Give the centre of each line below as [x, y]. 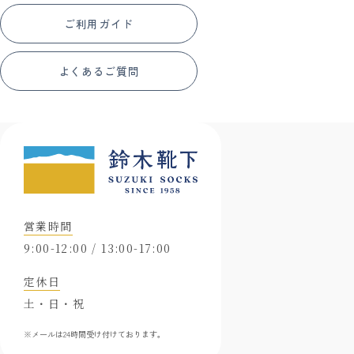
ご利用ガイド [99, 23]
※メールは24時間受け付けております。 [94, 333]
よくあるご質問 [99, 71]
